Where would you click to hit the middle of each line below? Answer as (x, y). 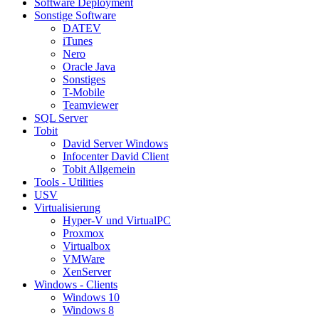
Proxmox (83, 233)
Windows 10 (91, 297)
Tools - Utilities (69, 182)
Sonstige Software (75, 15)
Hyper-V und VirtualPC (117, 220)
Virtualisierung (67, 207)
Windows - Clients (76, 284)
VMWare (84, 258)
